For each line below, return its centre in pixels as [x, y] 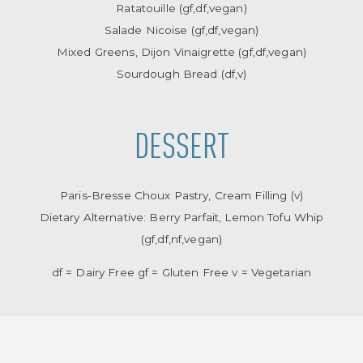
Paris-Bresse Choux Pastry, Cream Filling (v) [181, 195]
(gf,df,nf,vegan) [181, 239]
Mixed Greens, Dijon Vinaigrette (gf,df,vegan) [181, 51]
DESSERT [181, 149]
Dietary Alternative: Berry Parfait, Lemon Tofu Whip [181, 217]
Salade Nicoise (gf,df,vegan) [181, 30]
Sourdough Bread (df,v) [181, 73]
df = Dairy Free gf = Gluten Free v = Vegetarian [181, 272]
